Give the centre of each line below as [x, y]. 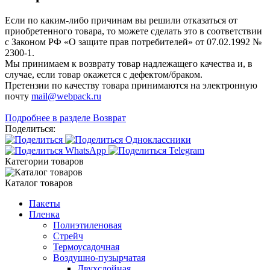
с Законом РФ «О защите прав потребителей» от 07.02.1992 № [133, 42]
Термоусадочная [86, 247]
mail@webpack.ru [66, 96]
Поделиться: [30, 129]
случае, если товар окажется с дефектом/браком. [104, 75]
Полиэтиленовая [87, 225]
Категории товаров [44, 162]
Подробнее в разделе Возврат [65, 118]
